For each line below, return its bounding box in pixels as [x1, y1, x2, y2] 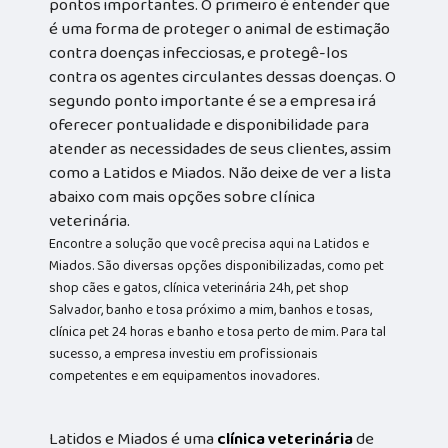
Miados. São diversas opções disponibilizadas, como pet [49, 255, 385, 278]
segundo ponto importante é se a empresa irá [49, 88, 377, 115]
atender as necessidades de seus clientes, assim [49, 136, 392, 163]
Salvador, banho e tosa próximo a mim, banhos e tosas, [49, 299, 373, 322]
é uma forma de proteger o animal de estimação [49, 16, 391, 43]
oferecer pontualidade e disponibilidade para [49, 112, 370, 139]
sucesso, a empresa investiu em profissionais [49, 343, 319, 366]
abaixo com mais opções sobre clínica [49, 184, 316, 211]
